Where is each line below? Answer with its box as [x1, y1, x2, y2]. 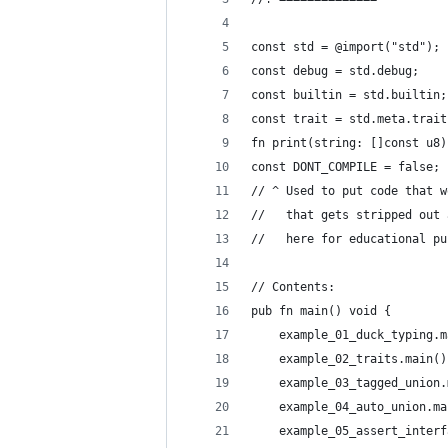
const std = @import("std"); [251, 40, 440, 54]
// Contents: [251, 280, 335, 294]
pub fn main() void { [251, 304, 391, 318]
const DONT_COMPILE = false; [251, 160, 440, 174]
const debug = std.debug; [251, 64, 419, 78]
